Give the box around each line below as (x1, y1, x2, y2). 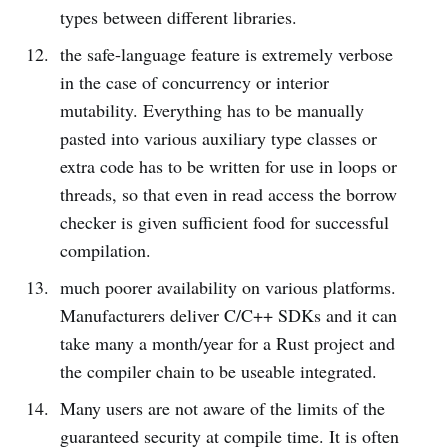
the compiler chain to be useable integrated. (59, 358, 377, 383)
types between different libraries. (59, 4, 297, 29)
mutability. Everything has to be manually (59, 97, 364, 122)
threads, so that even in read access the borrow (59, 181, 397, 206)
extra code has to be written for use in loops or (59, 153, 397, 178)
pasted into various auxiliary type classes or (59, 125, 377, 150)
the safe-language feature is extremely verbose (59, 41, 393, 66)
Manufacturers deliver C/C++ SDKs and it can (59, 302, 397, 327)
